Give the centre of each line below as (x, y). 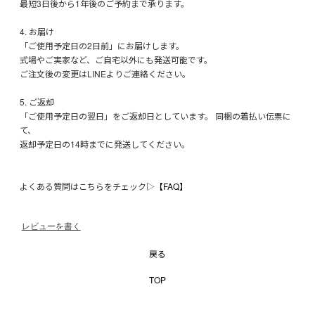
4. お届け (37, 32)
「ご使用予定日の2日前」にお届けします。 (102, 46)
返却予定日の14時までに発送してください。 (105, 144)
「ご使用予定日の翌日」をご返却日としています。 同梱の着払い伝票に (155, 116)
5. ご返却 (37, 102)
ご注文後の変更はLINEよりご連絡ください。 (105, 74)
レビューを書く (51, 227)
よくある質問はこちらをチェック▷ (87, 186)
